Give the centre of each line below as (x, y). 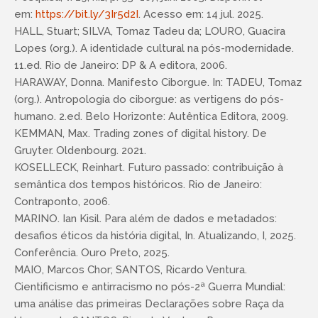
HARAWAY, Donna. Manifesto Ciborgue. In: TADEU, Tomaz (158, 82)
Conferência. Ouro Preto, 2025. (92, 253)
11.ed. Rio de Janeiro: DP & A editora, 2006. (121, 65)
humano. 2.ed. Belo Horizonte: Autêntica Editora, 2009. (151, 116)
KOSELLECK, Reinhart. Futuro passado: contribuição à (149, 168)
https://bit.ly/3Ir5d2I (87, 14)
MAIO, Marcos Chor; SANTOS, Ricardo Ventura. (131, 270)
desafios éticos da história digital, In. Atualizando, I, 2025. (155, 236)
